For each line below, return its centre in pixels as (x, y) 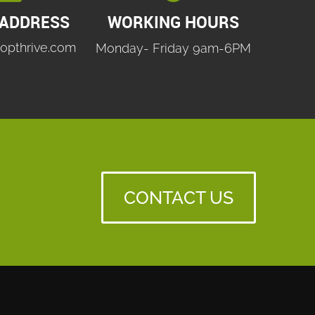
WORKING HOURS (173, 22)
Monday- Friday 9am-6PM (173, 49)
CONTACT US (179, 198)
